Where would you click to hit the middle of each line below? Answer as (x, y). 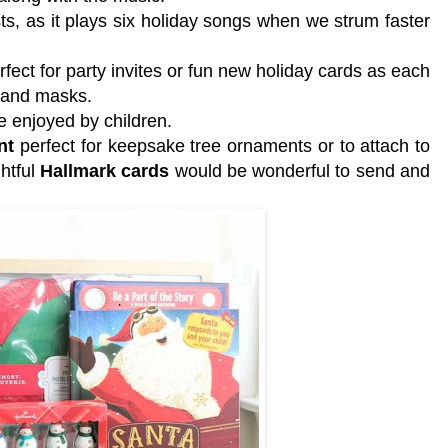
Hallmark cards (105, 170)
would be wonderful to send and (300, 170)
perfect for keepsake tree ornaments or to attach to (222, 145)
